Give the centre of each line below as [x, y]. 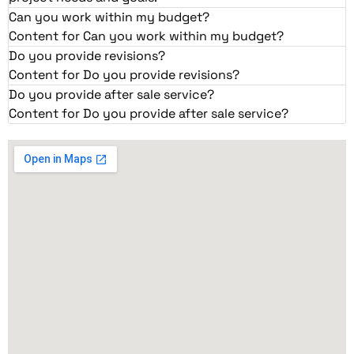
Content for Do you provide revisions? [124, 74]
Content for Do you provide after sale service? [149, 113]
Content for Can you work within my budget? [146, 36]
